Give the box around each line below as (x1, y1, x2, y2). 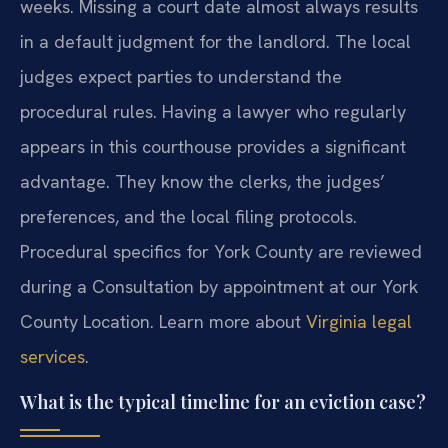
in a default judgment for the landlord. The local (20, 30, 411, 54)
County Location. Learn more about (20, 310, 306, 334)
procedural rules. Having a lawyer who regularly (20, 100, 406, 124)
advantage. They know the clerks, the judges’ (20, 170, 385, 194)
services (20, 345, 85, 369)
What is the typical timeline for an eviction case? (20, 389, 426, 414)
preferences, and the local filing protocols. (20, 205, 357, 229)
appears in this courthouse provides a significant (20, 135, 406, 159)
